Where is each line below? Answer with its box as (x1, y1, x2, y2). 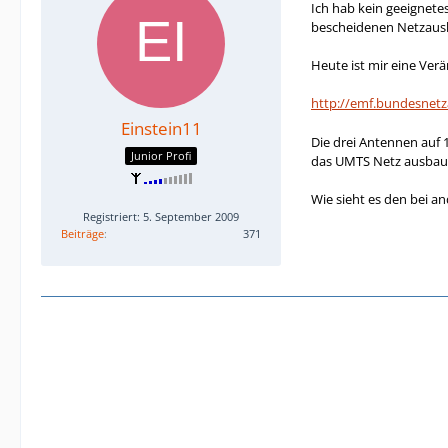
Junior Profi (131, 147, 191, 163)
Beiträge (61, 225, 104, 241)
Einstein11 (120, 117, 202, 140)
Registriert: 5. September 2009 (83, 208, 239, 224)
